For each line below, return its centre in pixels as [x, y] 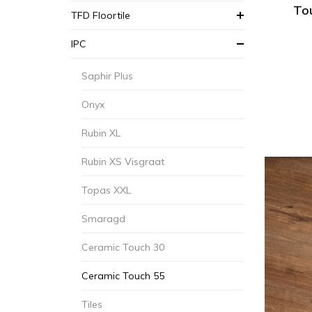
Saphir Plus [107, 76]
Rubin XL [101, 133]
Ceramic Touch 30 [123, 247]
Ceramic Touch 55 [123, 276]
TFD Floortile [101, 15]
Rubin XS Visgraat [123, 162]
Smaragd [103, 219]
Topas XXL [106, 190]
